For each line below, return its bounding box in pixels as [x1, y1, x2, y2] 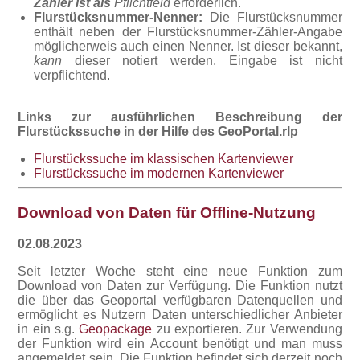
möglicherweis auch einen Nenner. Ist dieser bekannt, [34, 39, 342, 54]
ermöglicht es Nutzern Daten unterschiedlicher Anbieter [18, 307, 342, 321]
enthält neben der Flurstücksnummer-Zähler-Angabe [34, 25, 342, 39]
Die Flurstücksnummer [202, 10, 342, 25]
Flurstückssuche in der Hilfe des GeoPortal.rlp [18, 125, 299, 139]
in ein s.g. [18, 321, 80, 336]
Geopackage [79, 321, 153, 336]
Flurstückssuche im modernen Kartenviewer [34, 166, 284, 181]
